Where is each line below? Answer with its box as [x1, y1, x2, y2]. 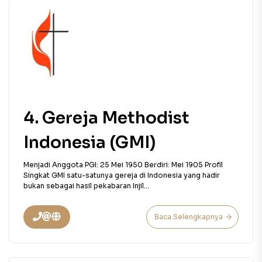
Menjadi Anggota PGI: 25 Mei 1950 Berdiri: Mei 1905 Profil [23, 160, 223, 169]
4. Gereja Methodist [23, 108, 189, 128]
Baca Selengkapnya [154, 212, 223, 221]
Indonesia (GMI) [23, 132, 156, 153]
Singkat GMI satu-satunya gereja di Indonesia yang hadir [23, 171, 220, 180]
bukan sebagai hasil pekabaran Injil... [23, 181, 149, 190]
